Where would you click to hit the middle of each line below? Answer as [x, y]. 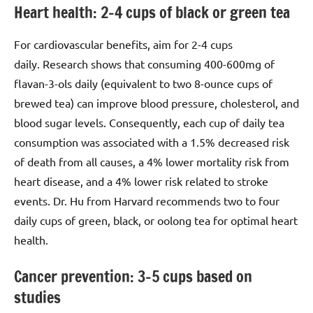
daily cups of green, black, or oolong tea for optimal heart [156, 220]
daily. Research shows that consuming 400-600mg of [144, 64]
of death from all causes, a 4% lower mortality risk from [152, 162]
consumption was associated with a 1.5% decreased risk [152, 142]
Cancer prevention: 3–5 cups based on [133, 277]
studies [37, 298]
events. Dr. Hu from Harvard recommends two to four [147, 201]
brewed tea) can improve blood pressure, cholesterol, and [156, 103]
